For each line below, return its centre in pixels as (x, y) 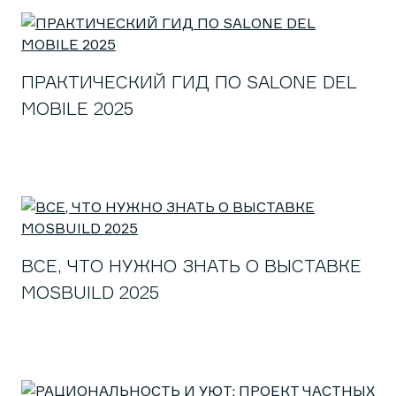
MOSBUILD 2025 (90, 292)
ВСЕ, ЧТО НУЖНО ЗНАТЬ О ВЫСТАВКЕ (191, 266)
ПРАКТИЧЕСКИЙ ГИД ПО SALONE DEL (189, 82)
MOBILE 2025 (77, 108)
